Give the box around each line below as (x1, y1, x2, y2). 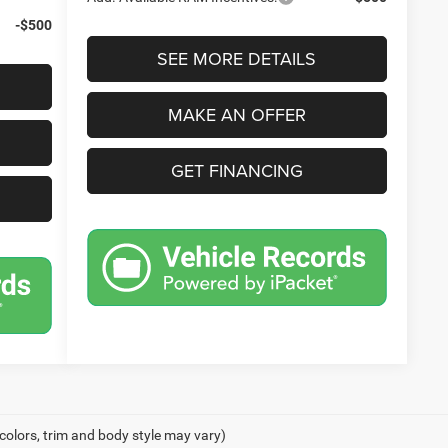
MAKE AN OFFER (167, 101, 306, 127)
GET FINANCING (170, 157, 303, 183)
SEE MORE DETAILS (157, 45, 317, 71)
